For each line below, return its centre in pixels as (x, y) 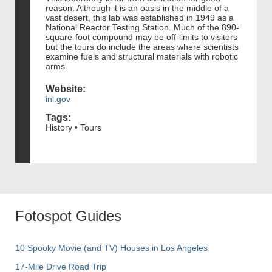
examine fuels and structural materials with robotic (142, 56)
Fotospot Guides (68, 216)
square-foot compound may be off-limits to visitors (141, 37)
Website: (66, 89)
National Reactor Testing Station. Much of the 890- (142, 27)
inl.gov (58, 99)
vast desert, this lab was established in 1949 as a (140, 17)
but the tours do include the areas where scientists (142, 46)
